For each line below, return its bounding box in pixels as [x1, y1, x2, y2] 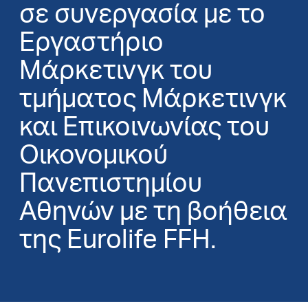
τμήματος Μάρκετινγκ [19, 80, 287, 113]
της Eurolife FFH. [19, 221, 217, 254]
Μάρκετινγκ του [19, 52, 212, 85]
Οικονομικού [19, 137, 168, 170]
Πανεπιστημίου [19, 165, 202, 198]
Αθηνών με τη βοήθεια [19, 193, 287, 226]
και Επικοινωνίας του [19, 109, 269, 142]
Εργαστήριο [19, 24, 164, 57]
